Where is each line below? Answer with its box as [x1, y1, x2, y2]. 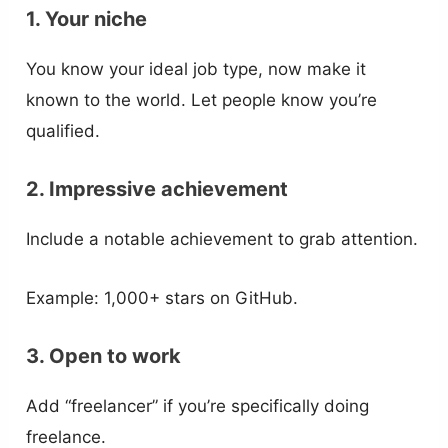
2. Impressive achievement [26, 177, 289, 202]
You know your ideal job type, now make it [26, 59, 367, 80]
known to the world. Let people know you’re [26, 90, 378, 111]
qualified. [26, 121, 101, 142]
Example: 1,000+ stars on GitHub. [26, 287, 299, 308]
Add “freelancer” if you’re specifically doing [26, 395, 370, 416]
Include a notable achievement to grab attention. [26, 229, 419, 250]
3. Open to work [26, 343, 182, 368]
